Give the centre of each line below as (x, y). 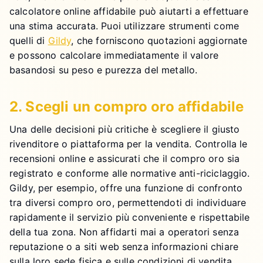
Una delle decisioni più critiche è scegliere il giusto (125, 129)
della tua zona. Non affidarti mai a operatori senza (124, 232)
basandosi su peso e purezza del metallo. (104, 70)
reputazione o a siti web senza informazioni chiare (124, 246)
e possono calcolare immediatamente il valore (114, 55)
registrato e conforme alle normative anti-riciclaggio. (130, 173)
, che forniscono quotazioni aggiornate (159, 40)
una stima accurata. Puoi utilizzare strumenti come (124, 26)
